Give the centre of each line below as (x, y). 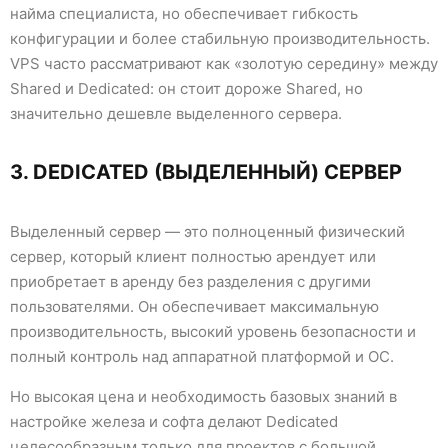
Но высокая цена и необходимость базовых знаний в (203, 396)
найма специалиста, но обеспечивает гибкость (184, 13)
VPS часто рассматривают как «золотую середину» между (224, 63)
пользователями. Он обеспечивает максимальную (194, 306)
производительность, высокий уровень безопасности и (213, 331)
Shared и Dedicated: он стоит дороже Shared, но (186, 88)
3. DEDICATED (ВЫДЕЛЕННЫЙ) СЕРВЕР (206, 172)
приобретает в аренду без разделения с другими (190, 281)
